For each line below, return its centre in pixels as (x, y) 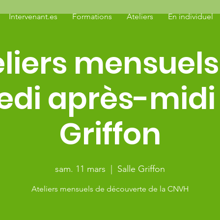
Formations (92, 16)
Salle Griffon (141, 169)
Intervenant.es (33, 16)
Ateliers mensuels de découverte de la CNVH (110, 189)
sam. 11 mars (80, 169)
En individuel (191, 16)
